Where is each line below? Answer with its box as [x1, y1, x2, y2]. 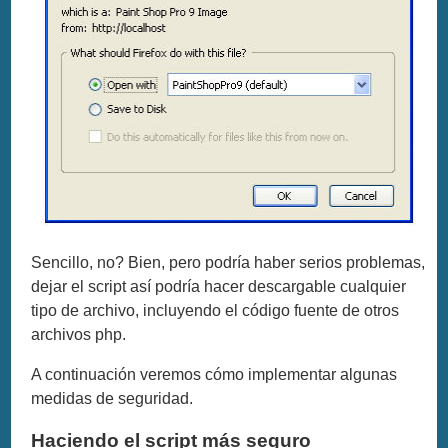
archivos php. [31, 325, 127, 343]
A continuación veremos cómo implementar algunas [31, 365, 398, 383]
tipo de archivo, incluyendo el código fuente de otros [31, 301, 400, 319]
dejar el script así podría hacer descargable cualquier [31, 277, 407, 295]
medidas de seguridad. [31, 389, 194, 407]
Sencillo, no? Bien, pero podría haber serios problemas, [31, 253, 426, 271]
